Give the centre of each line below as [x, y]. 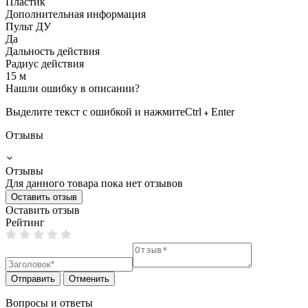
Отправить [33, 278]
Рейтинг [25, 222]
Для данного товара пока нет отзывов [94, 183]
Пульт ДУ [28, 26]
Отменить [89, 278]
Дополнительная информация [76, 14]
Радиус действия [45, 63]
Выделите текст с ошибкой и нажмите [95, 111]
